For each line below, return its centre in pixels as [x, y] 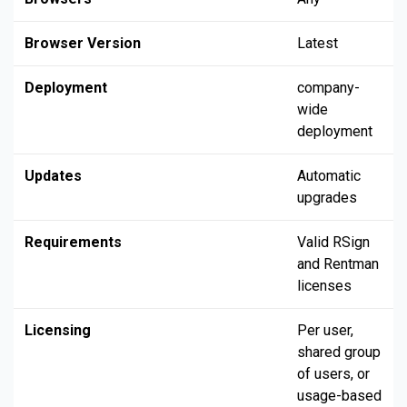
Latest [318, 43]
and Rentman [338, 263]
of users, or [333, 373]
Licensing [58, 330]
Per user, [325, 330]
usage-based [339, 395]
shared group [339, 352]
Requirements [73, 242]
